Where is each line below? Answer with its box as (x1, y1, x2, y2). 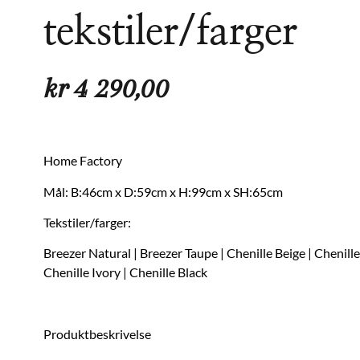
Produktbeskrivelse (43, 326, 151, 342)
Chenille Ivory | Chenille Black (43, 264, 207, 280)
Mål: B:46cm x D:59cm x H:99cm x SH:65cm (43, 183, 283, 199)
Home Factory (43, 153, 122, 169)
